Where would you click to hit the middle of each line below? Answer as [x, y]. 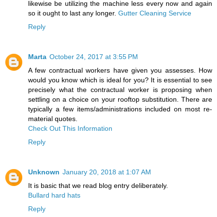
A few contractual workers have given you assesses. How [120, 70]
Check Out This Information [70, 128]
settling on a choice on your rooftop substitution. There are [120, 99]
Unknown [44, 172]
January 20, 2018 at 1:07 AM [107, 172]
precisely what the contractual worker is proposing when [120, 89]
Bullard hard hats [54, 195]
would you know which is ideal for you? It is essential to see [120, 80]
